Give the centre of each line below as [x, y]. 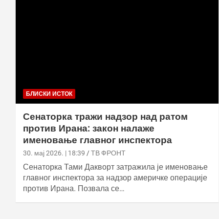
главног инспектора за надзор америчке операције [115, 177]
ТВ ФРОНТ [108, 153]
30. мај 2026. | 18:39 [54, 153]
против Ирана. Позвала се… [74, 188]
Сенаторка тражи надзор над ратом [105, 116]
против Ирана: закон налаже [89, 128]
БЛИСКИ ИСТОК [49, 94]
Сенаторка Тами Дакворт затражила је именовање [115, 167]
